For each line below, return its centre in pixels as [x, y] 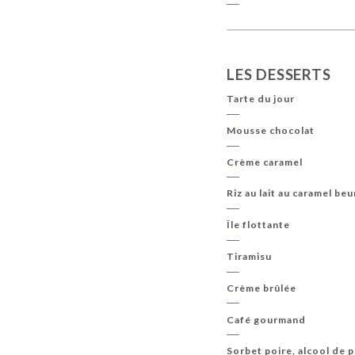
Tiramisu [250, 256]
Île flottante [259, 225]
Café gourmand [267, 319]
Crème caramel [265, 162]
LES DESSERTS [279, 74]
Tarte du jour [261, 99]
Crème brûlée [262, 288]
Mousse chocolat [271, 130]
